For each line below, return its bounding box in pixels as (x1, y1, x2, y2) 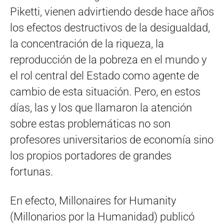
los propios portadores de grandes (10, 149, 171, 162)
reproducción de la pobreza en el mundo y (10, 53, 206, 66)
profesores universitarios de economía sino (10, 133, 213, 146)
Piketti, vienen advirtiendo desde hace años (10, 5, 214, 18)
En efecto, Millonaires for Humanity (10, 194, 176, 207)
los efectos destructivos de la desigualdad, (10, 21, 210, 34)
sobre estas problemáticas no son (10, 117, 170, 130)
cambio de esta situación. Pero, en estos (10, 85, 200, 98)
